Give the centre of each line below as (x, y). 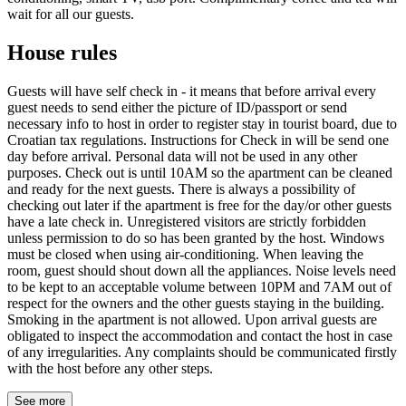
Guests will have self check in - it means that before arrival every (192, 91)
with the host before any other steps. (110, 368)
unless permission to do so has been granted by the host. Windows (196, 237)
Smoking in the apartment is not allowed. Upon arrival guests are (192, 319)
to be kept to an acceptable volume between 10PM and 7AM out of (199, 286)
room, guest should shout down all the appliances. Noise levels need (202, 270)
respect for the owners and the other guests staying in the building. (196, 303)
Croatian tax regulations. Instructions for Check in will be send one (198, 140)
